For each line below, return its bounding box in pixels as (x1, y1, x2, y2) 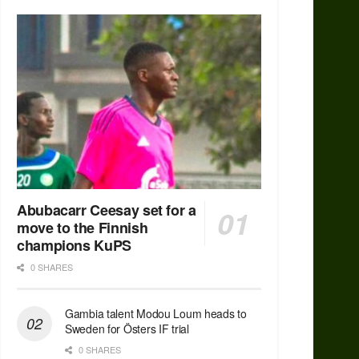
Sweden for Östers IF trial (65, 321, 189, 337)
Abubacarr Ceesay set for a (17, 200, 196, 221)
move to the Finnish (17, 217, 148, 239)
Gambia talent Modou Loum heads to (65, 305, 247, 322)
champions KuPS (17, 235, 131, 256)
